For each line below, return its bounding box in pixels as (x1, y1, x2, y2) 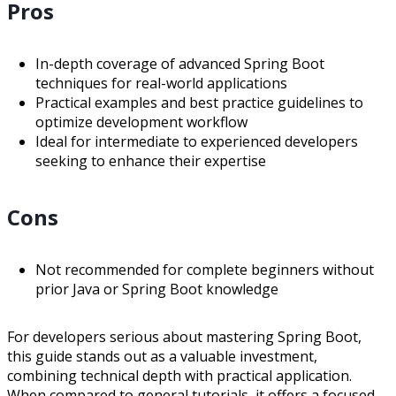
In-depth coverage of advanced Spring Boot (35, 53, 324, 73)
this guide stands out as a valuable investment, (7, 346, 317, 366)
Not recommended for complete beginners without (35, 259, 374, 279)
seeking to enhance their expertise (35, 150, 266, 171)
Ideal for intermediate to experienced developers (35, 131, 358, 151)
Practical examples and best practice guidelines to (35, 92, 363, 112)
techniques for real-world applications (35, 72, 287, 93)
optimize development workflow (35, 111, 247, 132)
